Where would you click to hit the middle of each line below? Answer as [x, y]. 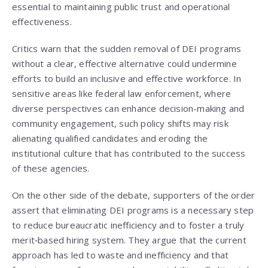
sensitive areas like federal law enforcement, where [122, 94]
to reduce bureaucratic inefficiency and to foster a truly [128, 225]
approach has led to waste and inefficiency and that [121, 255]
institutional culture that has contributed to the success [129, 153]
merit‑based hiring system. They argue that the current [129, 240]
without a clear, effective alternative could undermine [124, 64]
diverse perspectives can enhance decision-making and [128, 109]
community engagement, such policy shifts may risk [120, 124]
